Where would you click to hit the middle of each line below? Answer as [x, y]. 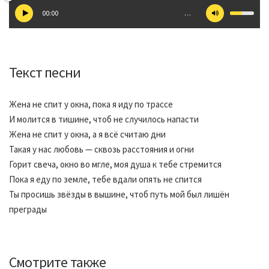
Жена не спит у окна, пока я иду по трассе [91, 104]
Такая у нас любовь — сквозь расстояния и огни [101, 149]
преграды [28, 209]
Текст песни [45, 72]
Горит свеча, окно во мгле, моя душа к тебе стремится [115, 164]
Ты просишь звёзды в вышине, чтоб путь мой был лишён [119, 194]
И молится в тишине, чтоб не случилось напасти [104, 119]
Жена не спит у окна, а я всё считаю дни [87, 134]
